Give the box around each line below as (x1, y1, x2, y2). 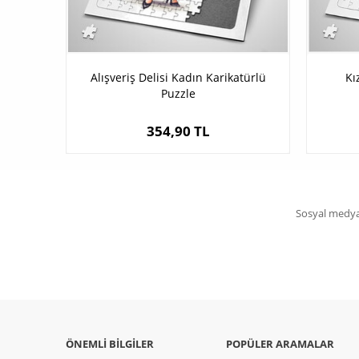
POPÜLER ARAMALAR (226, 337, 334, 352)
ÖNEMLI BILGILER (66, 337, 154, 352)
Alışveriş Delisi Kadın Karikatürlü (90, 70, 266, 86)
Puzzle (160, 86, 196, 102)
